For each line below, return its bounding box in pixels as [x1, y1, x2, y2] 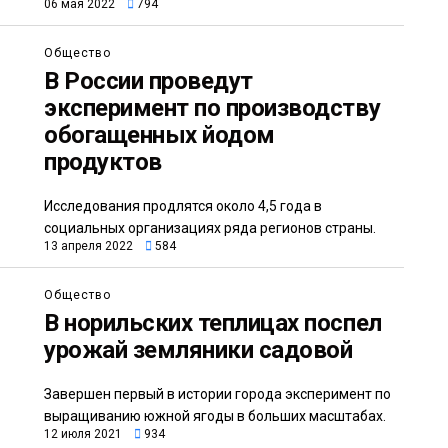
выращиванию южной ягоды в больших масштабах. [44, 408, 386, 425]
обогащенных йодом [44, 121, 275, 150]
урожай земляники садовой [44, 336, 353, 365]
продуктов [44, 148, 162, 177]
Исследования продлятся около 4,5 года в [44, 198, 322, 215]
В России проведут [44, 67, 253, 96]
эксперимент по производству [44, 94, 381, 123]
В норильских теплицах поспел [44, 309, 382, 338]
